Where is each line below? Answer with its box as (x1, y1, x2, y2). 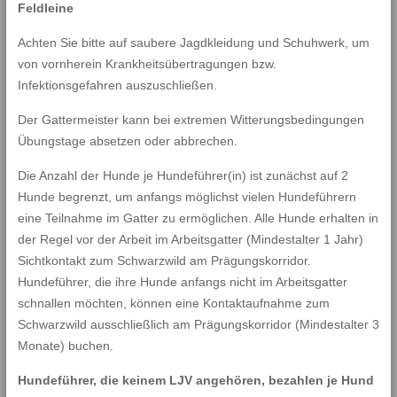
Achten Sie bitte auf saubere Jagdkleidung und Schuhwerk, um (17, 35, 370, 50)
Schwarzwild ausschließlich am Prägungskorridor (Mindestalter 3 (17, 317, 379, 331)
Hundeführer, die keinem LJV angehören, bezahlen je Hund (17, 373, 374, 387)
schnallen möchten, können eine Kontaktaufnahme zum (17, 296, 330, 310)
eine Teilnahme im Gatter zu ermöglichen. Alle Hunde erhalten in (17, 211, 378, 225)
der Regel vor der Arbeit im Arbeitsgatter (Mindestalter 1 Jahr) (17, 232, 363, 246)
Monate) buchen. (17, 339, 113, 353)
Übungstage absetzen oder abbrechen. (17, 134, 237, 148)
